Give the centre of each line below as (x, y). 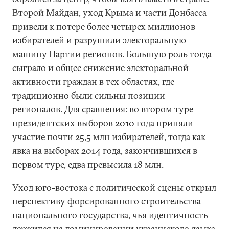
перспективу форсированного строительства (107, 201)
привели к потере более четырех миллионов (104, 26)
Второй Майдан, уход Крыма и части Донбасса (109, 13)
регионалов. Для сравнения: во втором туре (103, 109)
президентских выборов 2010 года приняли (103, 123)
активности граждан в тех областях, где (93, 82)
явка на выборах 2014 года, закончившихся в (105, 151)
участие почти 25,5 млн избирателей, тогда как (109, 137)
